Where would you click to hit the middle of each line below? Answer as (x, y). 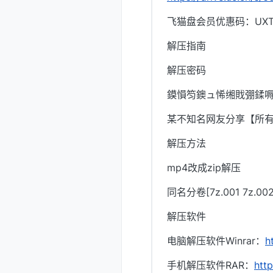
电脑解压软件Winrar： (216, 241)
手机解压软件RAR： (211, 265)
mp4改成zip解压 (204, 168)
